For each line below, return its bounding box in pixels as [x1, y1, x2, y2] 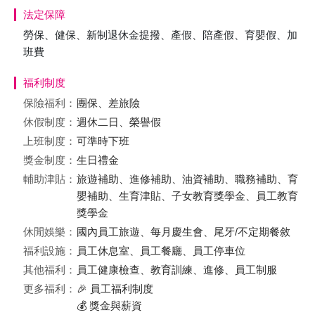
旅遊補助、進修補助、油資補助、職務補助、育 [77, 173, 298, 185]
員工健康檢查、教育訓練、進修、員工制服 [77, 264, 277, 276]
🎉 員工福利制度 [77, 283, 153, 295]
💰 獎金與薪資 [77, 300, 142, 311]
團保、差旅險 [77, 97, 140, 109]
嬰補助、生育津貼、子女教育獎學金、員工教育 [77, 190, 298, 202]
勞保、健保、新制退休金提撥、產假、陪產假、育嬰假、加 [23, 29, 297, 41]
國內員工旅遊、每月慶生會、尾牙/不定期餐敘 [77, 226, 290, 238]
